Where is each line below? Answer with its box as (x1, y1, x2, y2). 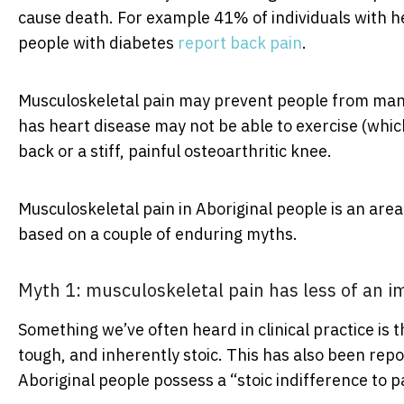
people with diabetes (18, 32, 178, 53)
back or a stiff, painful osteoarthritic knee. (18, 140, 332, 161)
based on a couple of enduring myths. (18, 223, 298, 244)
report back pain (178, 32, 302, 53)
